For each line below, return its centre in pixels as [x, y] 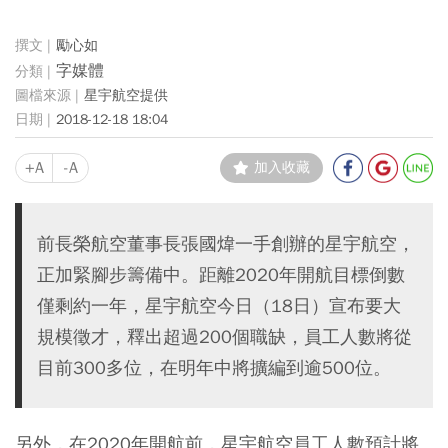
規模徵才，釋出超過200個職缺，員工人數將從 [224, 336]
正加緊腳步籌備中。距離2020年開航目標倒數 [221, 274]
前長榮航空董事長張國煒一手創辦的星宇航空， [226, 243]
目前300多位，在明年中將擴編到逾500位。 [214, 367]
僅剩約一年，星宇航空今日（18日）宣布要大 [219, 305]
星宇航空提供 [126, 95]
